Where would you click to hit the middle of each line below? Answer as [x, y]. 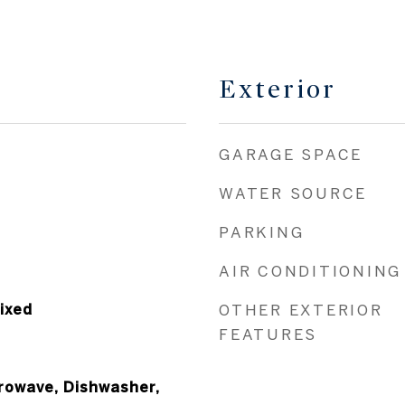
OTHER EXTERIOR [301, 270]
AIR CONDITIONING [310, 231]
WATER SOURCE [293, 153]
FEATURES [268, 294]
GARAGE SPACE [291, 114]
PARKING [262, 192]
